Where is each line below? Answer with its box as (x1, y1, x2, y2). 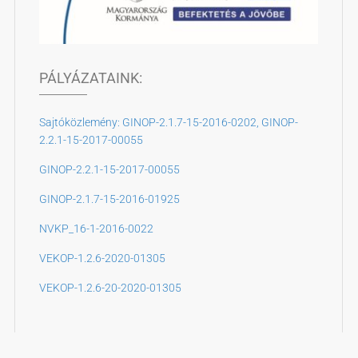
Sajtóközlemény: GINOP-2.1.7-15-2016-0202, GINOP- (38, 116, 298, 129)
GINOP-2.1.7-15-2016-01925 (38, 193, 180, 205)
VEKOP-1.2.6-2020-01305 (38, 252, 165, 265)
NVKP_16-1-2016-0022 (38, 222, 153, 235)
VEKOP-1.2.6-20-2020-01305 (38, 281, 181, 294)
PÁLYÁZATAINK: (38, 70, 142, 86)
